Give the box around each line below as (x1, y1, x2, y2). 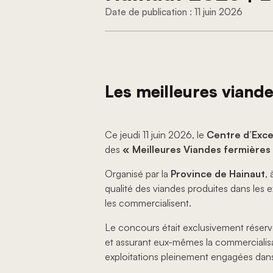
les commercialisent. (105, 197, 191, 210)
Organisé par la (105, 168, 171, 180)
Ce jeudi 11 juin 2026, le (105, 129, 207, 141)
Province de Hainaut (171, 168, 265, 180)
